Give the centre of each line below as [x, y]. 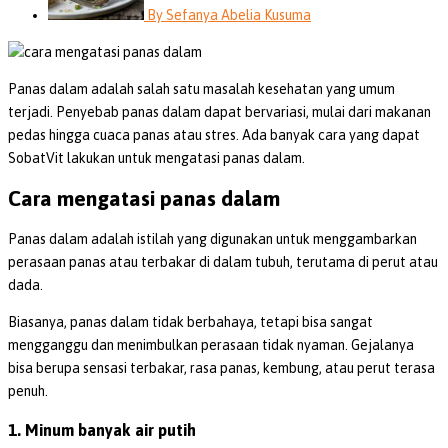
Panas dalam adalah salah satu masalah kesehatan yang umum [201, 89]
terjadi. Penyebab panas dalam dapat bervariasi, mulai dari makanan [219, 112]
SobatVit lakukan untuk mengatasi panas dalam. [158, 158]
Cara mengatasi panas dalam [144, 198]
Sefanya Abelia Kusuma [237, 15]
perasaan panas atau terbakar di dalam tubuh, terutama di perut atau [223, 261]
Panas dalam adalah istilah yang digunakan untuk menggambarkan [212, 238]
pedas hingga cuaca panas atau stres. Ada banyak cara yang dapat [214, 135]
